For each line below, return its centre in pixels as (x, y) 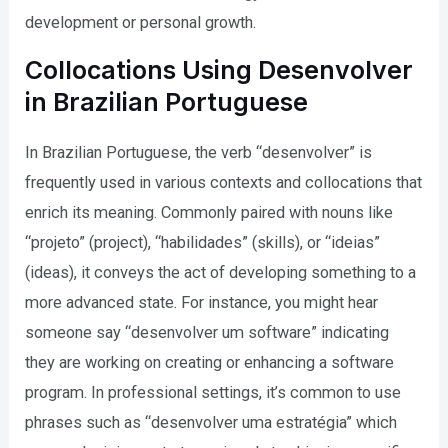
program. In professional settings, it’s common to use (213, 393)
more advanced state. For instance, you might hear (202, 303)
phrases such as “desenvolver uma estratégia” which (211, 423)
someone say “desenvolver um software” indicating (207, 333)
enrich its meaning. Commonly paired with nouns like (209, 213)
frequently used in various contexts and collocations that (224, 183)
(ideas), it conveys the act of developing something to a (221, 273)
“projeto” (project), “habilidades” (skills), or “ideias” (203, 243)
